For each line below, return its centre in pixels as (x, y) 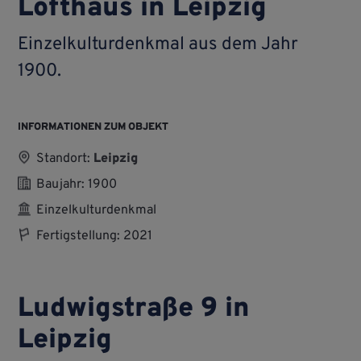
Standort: (64, 159)
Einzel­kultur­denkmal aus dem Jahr (158, 44)
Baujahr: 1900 (76, 185)
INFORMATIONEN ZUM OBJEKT (93, 127)
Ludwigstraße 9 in (134, 309)
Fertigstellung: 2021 (94, 237)
